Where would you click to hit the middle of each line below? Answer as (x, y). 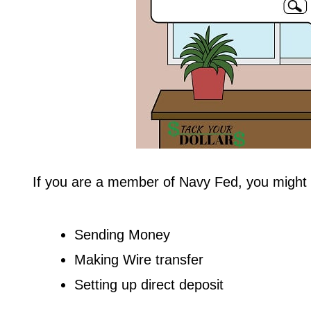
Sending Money (122, 234)
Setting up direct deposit (149, 284)
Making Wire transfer (139, 259)
